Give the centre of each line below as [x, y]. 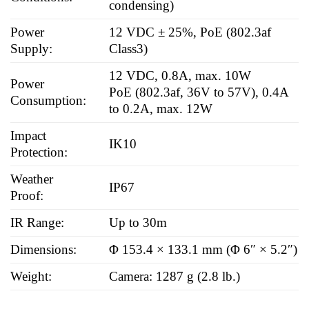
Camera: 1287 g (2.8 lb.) [175, 276]
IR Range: [37, 222]
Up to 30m [138, 222]
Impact [28, 135]
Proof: [27, 195]
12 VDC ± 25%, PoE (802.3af [190, 32]
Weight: [31, 276]
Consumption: [48, 100]
